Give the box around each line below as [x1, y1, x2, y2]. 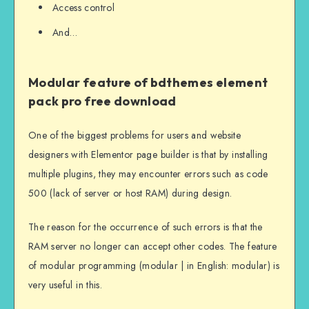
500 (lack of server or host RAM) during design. [28, 186, 232, 201]
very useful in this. [28, 278, 102, 292]
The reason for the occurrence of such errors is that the [28, 220, 263, 235]
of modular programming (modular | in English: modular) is [28, 259, 279, 273]
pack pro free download [28, 93, 177, 110]
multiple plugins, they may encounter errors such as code [28, 167, 268, 181]
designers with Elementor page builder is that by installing [28, 148, 268, 162]
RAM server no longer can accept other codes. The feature [28, 239, 277, 254]
